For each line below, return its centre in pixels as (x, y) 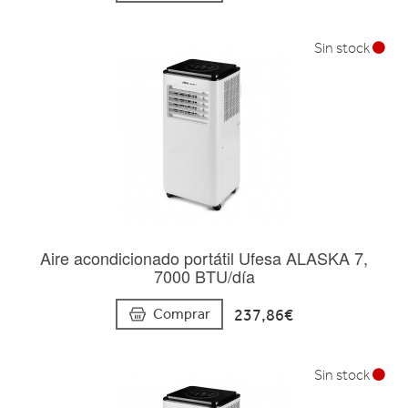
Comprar (181, 314)
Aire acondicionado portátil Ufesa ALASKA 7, (204, 257)
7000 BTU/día (204, 275)
